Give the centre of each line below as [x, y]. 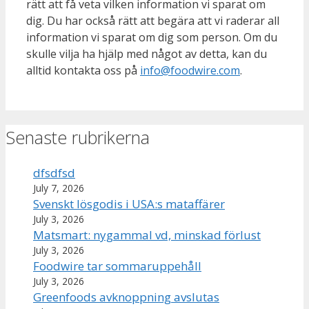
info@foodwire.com [190, 70]
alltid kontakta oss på [83, 70]
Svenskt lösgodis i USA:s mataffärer [129, 204]
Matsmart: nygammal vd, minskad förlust [147, 235]
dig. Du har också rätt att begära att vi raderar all [153, 20]
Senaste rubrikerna [78, 137]
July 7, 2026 [59, 188]
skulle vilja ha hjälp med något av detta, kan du [147, 53]
